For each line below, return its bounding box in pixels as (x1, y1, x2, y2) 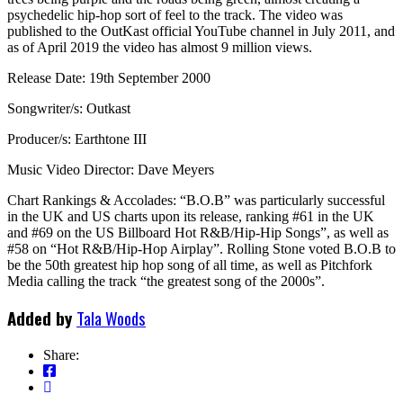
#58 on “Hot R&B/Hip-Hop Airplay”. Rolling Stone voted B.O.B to (7, 240, 396, 256)
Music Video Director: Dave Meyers (7, 161, 214, 177)
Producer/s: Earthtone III (7, 130, 147, 147)
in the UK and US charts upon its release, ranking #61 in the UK (7, 208, 374, 224)
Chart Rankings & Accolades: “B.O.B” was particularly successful (7, 192, 385, 208)
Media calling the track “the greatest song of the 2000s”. (7, 273, 325, 289)
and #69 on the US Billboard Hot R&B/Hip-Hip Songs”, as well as (7, 224, 389, 240)
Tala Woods (76, 306, 146, 331)
